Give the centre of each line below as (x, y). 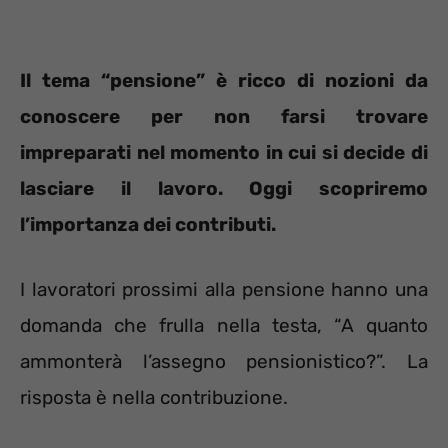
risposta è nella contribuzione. (154, 397)
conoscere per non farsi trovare (224, 117)
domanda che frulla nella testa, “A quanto (224, 325)
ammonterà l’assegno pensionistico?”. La (224, 361)
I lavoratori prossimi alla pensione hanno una (224, 289)
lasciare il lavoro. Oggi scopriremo (224, 189)
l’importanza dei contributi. (148, 225)
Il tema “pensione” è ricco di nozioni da (224, 81)
